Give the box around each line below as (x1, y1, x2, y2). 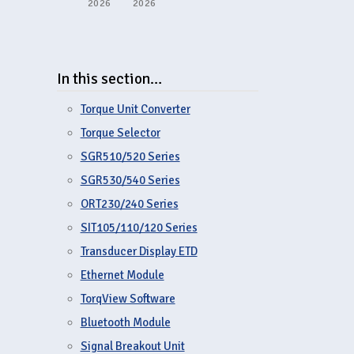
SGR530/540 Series (80, 173, 180, 188)
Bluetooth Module (80, 315, 171, 330)
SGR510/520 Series (80, 149, 180, 164)
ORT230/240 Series (80, 197, 179, 212)
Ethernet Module (80, 268, 164, 283)
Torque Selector (80, 126, 160, 141)
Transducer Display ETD (80, 244, 198, 259)
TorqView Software (80, 292, 175, 307)
